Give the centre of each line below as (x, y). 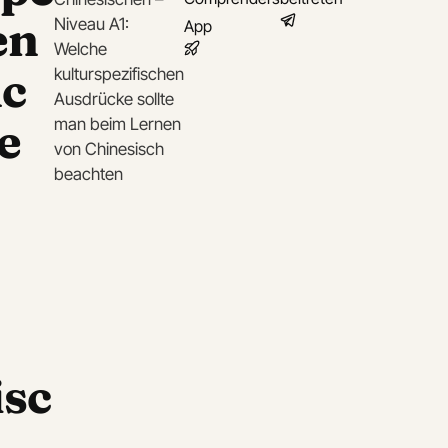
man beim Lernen (117, 124)
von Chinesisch (109, 149)
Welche (80, 49)
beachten (88, 174)
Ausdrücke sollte (114, 99)
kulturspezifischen (119, 74)
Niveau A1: (91, 24)
